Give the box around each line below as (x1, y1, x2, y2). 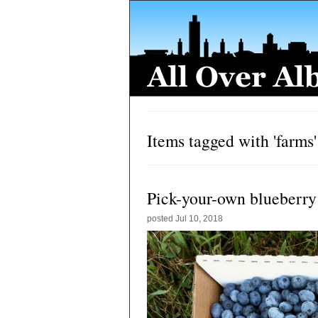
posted (147, 214, 175, 224)
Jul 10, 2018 (175, 214, 223, 224)
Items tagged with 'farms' (147, 129, 317, 152)
